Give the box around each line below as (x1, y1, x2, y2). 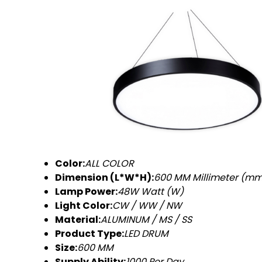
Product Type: (55, 226, 124, 240)
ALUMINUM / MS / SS (101, 212, 192, 226)
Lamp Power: (55, 184, 118, 198)
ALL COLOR (85, 156, 134, 170)
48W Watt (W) (118, 184, 184, 198)
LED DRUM (124, 226, 168, 240)
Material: (55, 212, 101, 226)
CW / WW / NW (112, 198, 182, 212)
